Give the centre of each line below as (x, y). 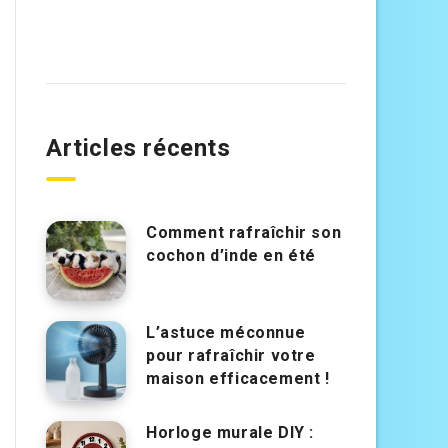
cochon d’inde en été (231, 256)
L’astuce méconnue (226, 333)
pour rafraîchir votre (231, 356)
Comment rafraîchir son (244, 233)
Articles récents (138, 148)
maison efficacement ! (238, 379)
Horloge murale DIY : (230, 433)
